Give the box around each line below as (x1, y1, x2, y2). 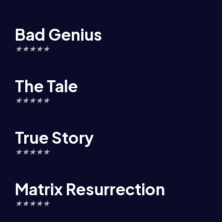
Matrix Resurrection (15, 179, 165, 199)
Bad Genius (15, 24, 102, 44)
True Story (15, 127, 94, 147)
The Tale (15, 76, 78, 96)
